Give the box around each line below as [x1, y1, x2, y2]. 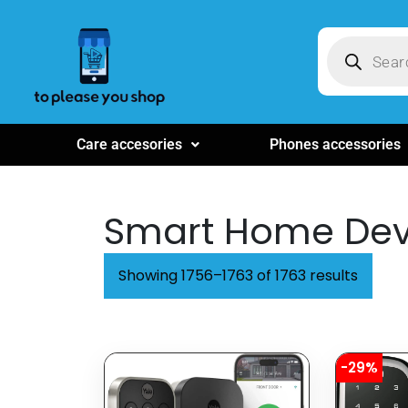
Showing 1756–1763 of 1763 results [118, 264, 358, 286]
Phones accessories [270, 135, 401, 153]
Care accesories [76, 135, 182, 153]
